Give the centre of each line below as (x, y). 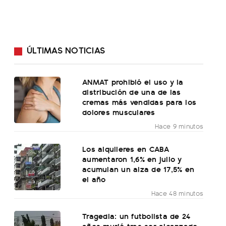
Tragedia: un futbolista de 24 (136, 216)
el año (94, 179)
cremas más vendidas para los (139, 102)
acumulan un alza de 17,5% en (138, 169)
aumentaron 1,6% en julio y (132, 159)
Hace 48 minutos (177, 193)
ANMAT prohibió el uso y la (133, 82)
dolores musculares (119, 112)
